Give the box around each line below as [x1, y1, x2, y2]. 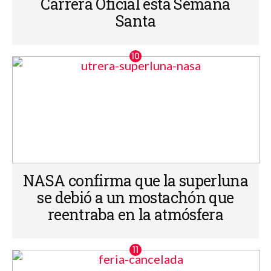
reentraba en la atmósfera [47, 204, 224, 225]
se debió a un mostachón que [37, 188, 234, 208]
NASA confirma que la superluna [22, 171, 249, 191]
